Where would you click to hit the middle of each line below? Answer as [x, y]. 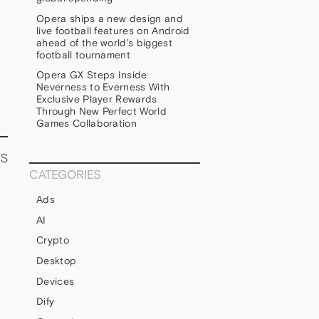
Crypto [53, 240]
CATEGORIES [65, 175]
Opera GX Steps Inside [92, 75]
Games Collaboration [87, 124]
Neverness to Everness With [103, 87]
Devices [56, 281]
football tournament [85, 54]
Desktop [57, 261]
